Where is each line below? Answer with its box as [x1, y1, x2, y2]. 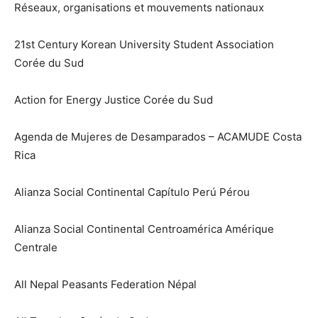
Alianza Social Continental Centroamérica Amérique [14, 222, 274, 236]
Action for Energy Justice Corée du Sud [14, 93, 213, 107]
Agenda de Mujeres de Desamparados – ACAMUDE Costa [14, 130, 302, 144]
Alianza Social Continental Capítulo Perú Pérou [14, 185, 250, 199]
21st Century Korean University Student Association [14, 38, 274, 52]
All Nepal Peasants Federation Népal [14, 278, 197, 292]
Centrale [14, 241, 57, 255]
